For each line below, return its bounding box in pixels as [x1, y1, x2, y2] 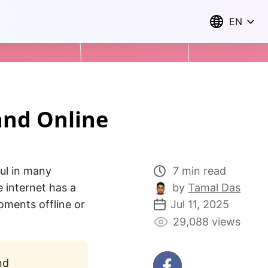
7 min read [173, 165, 226, 177]
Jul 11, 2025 [170, 198, 229, 211]
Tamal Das [188, 181, 240, 194]
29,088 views [173, 215, 240, 228]
